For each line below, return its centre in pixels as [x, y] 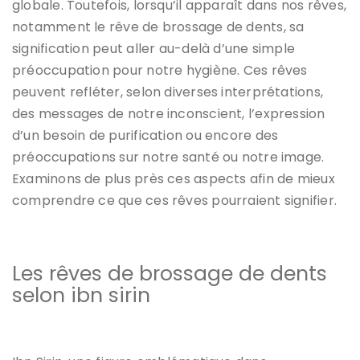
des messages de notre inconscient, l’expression [169, 113]
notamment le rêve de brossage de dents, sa [158, 27]
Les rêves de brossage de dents [170, 273]
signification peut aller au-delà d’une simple [154, 48]
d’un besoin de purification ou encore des [145, 135]
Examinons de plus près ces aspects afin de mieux [174, 178]
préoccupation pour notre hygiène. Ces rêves [160, 70]
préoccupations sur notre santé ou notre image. [168, 157]
